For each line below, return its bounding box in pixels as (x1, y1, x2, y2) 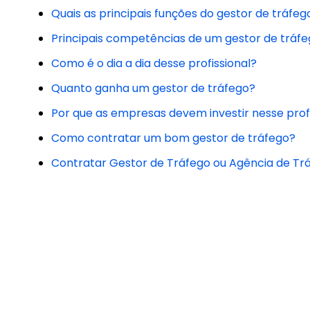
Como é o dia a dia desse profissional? (51, 55, 257, 71)
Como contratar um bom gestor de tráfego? (51, 130, 295, 146)
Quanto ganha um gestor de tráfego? (51, 80, 255, 96)
